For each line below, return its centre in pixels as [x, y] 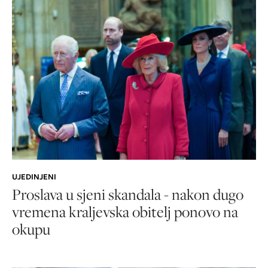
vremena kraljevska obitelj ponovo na [125, 212]
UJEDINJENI [34, 177]
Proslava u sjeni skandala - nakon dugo [128, 194]
